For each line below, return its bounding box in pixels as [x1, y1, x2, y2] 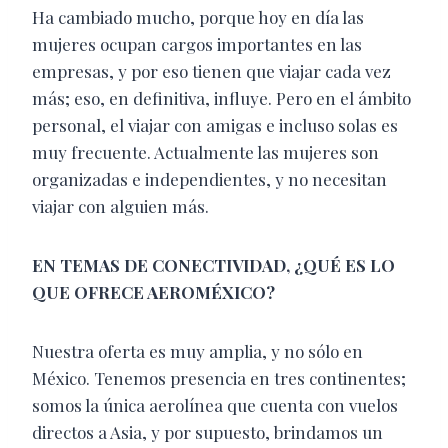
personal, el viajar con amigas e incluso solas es [32, 113, 398, 136]
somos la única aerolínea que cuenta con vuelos [32, 393, 398, 416]
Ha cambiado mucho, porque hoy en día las [32, 5, 364, 28]
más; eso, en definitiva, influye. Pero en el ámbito [32, 86, 411, 109]
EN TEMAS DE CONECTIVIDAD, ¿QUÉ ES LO [32, 253, 395, 276]
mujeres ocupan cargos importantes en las [32, 32, 362, 55]
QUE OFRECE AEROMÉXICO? [32, 280, 275, 303]
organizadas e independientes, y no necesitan [32, 167, 387, 190]
